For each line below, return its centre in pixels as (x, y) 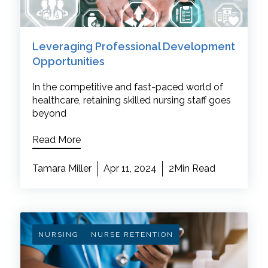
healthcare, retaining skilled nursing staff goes (131, 100)
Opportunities (68, 61)
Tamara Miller (62, 168)
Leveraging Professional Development (133, 46)
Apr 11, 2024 (130, 168)
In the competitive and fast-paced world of (127, 87)
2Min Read (192, 168)
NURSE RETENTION (132, 234)
